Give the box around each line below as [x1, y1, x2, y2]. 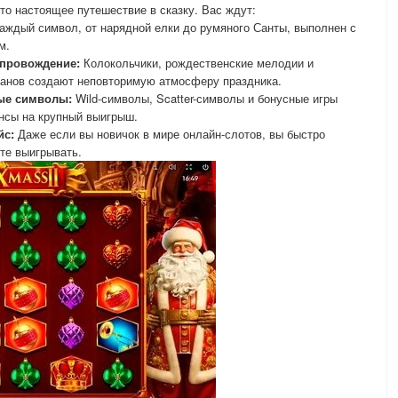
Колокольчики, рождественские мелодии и [80, 54, 314, 71]
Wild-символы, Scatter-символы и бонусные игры [72, 90, 338, 107]
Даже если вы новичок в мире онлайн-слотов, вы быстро [14, 125, 325, 142]
